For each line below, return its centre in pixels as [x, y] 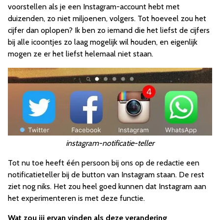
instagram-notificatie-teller [110, 143]
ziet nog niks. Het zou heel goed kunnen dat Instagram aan [107, 186]
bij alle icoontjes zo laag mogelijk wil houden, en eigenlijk [103, 42]
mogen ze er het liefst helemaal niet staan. [81, 54]
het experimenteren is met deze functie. [76, 198]
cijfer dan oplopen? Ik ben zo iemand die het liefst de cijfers [109, 30]
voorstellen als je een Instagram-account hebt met [94, 6]
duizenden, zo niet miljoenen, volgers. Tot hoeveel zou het [107, 18]
